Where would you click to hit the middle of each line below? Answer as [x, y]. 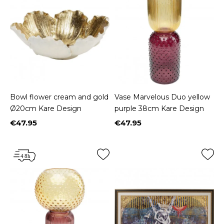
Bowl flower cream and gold [59, 97]
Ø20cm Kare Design [46, 109]
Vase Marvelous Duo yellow [162, 97]
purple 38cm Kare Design [159, 109]
